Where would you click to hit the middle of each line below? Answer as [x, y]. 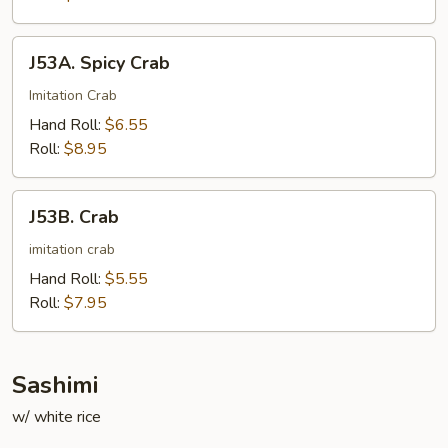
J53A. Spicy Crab [99, 63]
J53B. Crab [74, 217]
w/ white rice [56, 417]
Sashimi [55, 385]
